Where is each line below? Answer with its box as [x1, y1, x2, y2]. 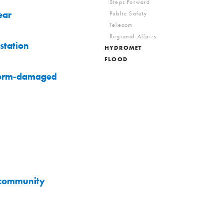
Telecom [110, 21, 133, 29]
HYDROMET [105, 44, 142, 52]
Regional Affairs [110, 32, 157, 40]
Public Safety [110, 9, 148, 17]
